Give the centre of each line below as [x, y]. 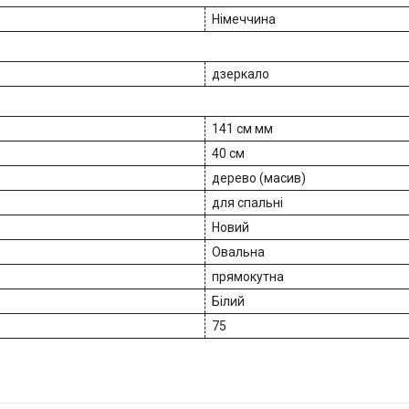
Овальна [238, 252]
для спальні [247, 203]
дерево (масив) [259, 178]
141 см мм [242, 129]
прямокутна [248, 277]
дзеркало [241, 74]
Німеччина [244, 20]
